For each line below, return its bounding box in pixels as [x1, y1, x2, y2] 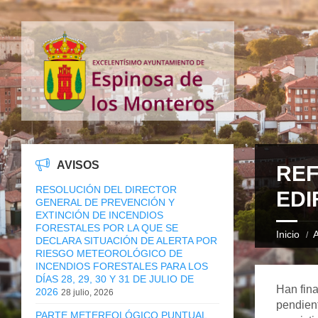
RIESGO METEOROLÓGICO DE [35, 247, 182, 259]
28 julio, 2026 [61, 287, 114, 297]
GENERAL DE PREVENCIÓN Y [35, 196, 175, 208]
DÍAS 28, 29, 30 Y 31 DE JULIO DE [35, 273, 194, 285]
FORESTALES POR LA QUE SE [35, 221, 178, 234]
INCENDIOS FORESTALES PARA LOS [35, 260, 208, 272]
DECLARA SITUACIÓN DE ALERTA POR [35, 234, 217, 246]
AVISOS [57, 158, 99, 171]
